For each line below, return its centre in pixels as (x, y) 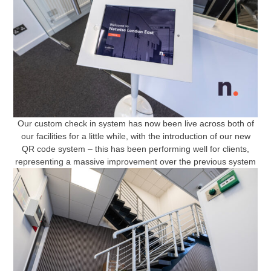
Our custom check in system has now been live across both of (135, 123)
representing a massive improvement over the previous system (135, 162)
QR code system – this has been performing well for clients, (135, 149)
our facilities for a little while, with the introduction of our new (135, 136)
